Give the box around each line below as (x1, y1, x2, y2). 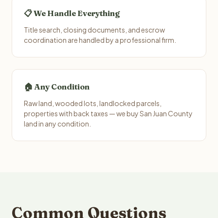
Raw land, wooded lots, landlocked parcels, (24, 99, 162, 108)
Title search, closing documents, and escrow (24, 25, 165, 34)
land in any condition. (24, 119, 91, 128)
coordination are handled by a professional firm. (24, 36, 176, 44)
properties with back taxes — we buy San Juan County (24, 109, 193, 118)
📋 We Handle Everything (24, 8, 120, 18)
